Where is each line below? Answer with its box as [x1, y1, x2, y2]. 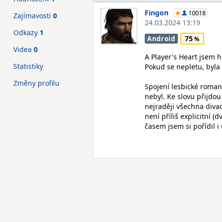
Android [147, 34, 175, 43]
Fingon [145, 8, 168, 17]
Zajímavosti [13, 11, 53, 20]
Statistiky [13, 61, 43, 71]
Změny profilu [13, 78, 59, 88]
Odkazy [13, 28, 40, 37]
